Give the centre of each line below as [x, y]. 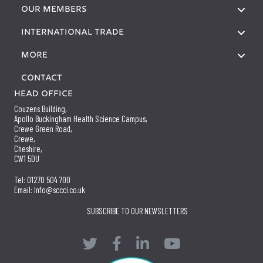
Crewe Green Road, [43, 129]
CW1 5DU [27, 159]
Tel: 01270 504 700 [42, 180]
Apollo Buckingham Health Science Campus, [81, 119]
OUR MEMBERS [54, 10]
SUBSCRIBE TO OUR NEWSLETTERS [137, 211]
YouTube [177, 240]
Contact [42, 79]
